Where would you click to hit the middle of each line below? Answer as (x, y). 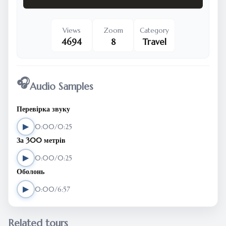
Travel (154, 42)
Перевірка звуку (43, 109)
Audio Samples (62, 86)
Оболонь (31, 172)
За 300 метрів (41, 140)
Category (154, 31)
